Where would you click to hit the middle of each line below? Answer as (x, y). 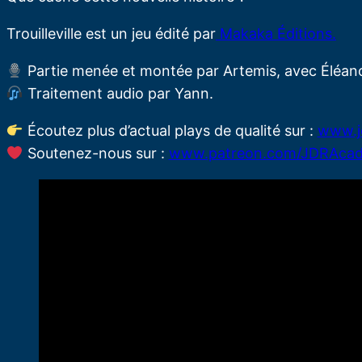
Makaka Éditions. (276, 34)
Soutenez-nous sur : (96, 154)
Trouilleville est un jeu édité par (111, 34)
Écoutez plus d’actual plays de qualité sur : (170, 131)
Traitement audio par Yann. (118, 94)
